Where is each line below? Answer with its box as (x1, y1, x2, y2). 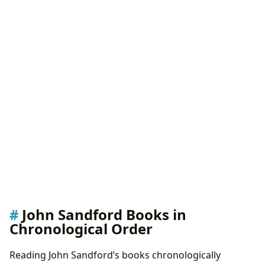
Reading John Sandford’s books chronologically (9, 248, 221, 261)
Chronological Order (9, 219, 153, 239)
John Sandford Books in (22, 205, 186, 225)
